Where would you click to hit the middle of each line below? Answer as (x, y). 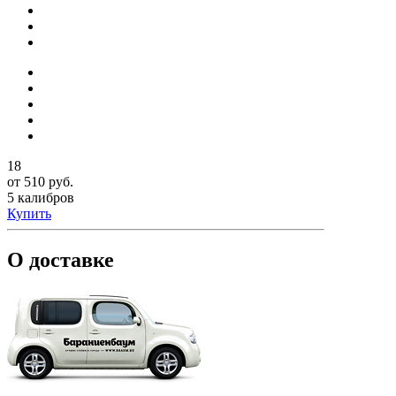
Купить (29, 214)
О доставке (61, 260)
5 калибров (41, 198)
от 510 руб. (40, 182)
